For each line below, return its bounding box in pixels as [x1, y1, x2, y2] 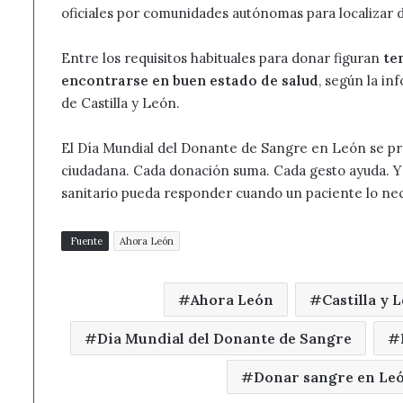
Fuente [67, 235, 103, 248]
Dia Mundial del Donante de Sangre [96, 329, 352, 348]
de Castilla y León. [61, 94, 180, 112]
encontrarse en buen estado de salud [61, 72, 318, 90]
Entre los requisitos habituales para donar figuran [61, 49, 383, 67]
